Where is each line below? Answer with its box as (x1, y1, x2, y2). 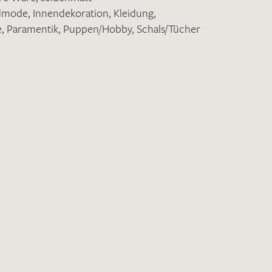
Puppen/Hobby (63, 21, 132, 36)
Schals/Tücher (137, 21, 200, 36)
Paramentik (7, 21, 58, 36)
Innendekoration (33, 5, 109, 20)
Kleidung (114, 5, 154, 20)
